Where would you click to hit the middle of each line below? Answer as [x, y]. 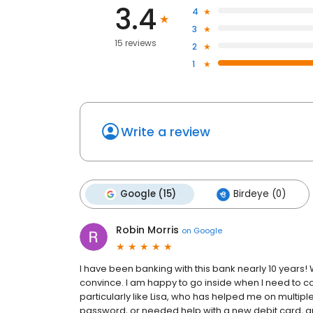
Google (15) [148, 194]
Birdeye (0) [260, 194]
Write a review [166, 132]
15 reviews [136, 43]
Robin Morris [147, 230]
